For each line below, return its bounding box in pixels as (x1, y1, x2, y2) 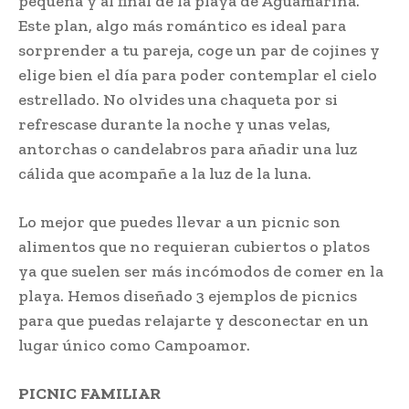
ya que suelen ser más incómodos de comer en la (18, 261, 383, 282)
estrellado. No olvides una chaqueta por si (18, 89, 338, 110)
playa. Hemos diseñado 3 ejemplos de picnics (18, 286, 357, 307)
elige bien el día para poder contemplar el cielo (18, 65, 377, 86)
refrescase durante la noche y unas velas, (18, 114, 330, 135)
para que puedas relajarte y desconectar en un (18, 310, 369, 331)
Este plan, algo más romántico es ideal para (18, 16, 346, 37)
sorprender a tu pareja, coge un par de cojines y (18, 40, 380, 61)
